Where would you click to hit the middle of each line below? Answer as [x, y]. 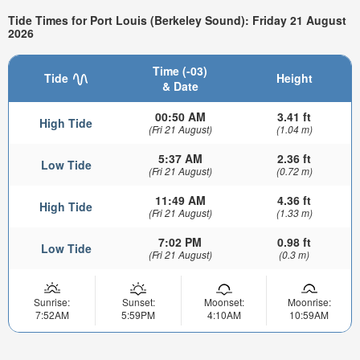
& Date [180, 86]
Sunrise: [52, 301]
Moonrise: [309, 301]
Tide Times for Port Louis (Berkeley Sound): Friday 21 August [177, 20]
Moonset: [224, 301]
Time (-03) [180, 70]
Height [294, 78]
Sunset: [138, 301]
